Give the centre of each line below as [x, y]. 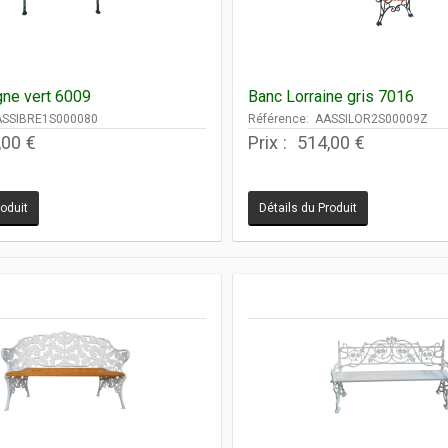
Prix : [270, 142]
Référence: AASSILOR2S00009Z [338, 118]
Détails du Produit [308, 207]
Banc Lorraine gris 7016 [331, 96]
